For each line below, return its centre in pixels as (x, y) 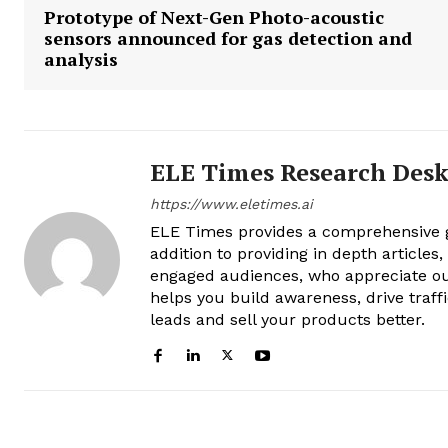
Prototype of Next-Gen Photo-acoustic (214, 16)
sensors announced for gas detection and (228, 37)
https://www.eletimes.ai (231, 203)
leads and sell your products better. (287, 319)
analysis (81, 58)
